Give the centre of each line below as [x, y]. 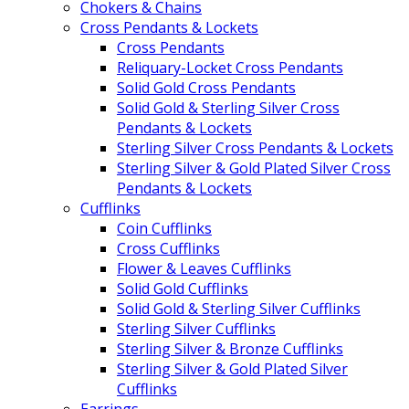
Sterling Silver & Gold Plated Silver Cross [254, 168]
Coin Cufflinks [164, 228]
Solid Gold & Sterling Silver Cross [228, 107]
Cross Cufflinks [168, 248]
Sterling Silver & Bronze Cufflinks [230, 348]
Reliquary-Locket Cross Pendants [230, 67]
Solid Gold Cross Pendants [206, 87]
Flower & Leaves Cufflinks [204, 268]
